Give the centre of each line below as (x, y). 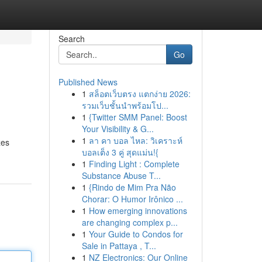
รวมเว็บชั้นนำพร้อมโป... (125, 105)
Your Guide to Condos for (136, 234)
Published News (88, 82)
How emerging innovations (138, 211)
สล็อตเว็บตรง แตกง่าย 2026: (139, 94)
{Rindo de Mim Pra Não (132, 187)
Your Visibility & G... (118, 129)
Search (71, 39)
